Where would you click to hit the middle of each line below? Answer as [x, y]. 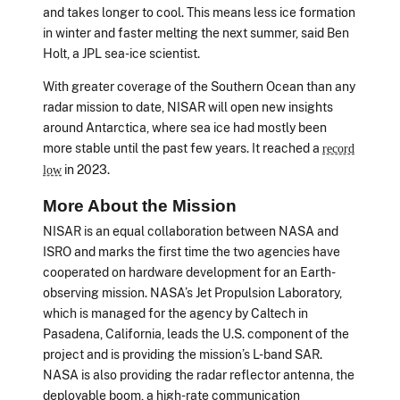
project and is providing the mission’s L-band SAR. [183, 354]
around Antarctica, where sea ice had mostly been [185, 128]
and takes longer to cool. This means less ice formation [199, 12]
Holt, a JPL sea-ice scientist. [121, 53]
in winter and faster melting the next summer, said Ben [196, 32]
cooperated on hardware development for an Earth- [189, 272]
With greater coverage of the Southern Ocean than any [199, 87]
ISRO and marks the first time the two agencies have [192, 252]
